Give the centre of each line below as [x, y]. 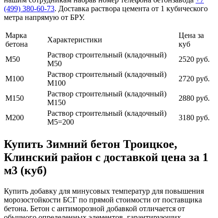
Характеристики [75, 40]
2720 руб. [194, 79]
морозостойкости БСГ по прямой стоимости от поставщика [103, 200]
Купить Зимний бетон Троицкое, [91, 144]
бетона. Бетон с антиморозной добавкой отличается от [94, 209]
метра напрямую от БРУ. [44, 18]
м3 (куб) [25, 171]
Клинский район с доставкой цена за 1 [106, 157]
